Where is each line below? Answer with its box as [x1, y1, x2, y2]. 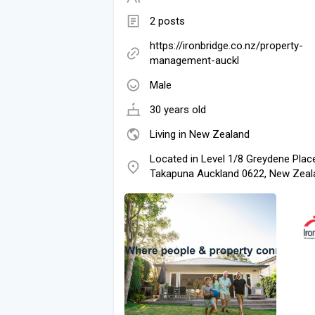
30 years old [150, 103, 206, 116]
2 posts [150, 14, 185, 27]
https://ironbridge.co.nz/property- [150, 39, 303, 52]
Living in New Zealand [150, 127, 250, 141]
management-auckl [150, 53, 239, 67]
